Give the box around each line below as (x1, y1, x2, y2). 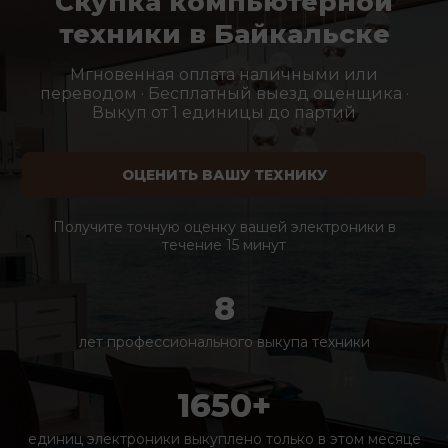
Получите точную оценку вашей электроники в (52, 218, 396, 236)
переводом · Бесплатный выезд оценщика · (39, 84, 409, 103)
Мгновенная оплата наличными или (70, 65, 378, 84)
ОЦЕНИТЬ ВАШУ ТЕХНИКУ (121, 166, 327, 184)
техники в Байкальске (58, 18, 390, 50)
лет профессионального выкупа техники (78, 333, 370, 351)
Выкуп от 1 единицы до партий (92, 103, 356, 122)
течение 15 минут (162, 236, 286, 254)
